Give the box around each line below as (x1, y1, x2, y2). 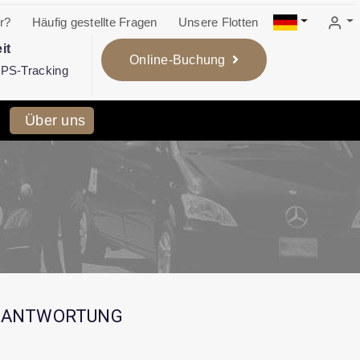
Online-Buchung (129, 52, 226, 67)
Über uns (25, 112, 86, 129)
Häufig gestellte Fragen (31, 14, 157, 29)
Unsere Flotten (178, 14, 259, 29)
